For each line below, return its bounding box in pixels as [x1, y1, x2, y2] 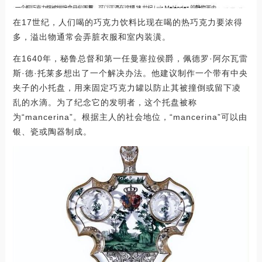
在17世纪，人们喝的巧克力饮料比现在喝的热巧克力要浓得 [12, 17, 243, 27]
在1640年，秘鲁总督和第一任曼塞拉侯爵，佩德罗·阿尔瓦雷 [12, 53, 248, 63]
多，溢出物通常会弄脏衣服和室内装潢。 [12, 32, 171, 42]
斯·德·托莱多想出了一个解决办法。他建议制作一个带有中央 [12, 68, 248, 78]
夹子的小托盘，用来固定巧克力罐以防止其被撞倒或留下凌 [12, 82, 241, 92]
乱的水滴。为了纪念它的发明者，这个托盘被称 [12, 97, 197, 107]
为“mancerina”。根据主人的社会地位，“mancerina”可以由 [12, 112, 247, 122]
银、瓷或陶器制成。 [12, 126, 92, 136]
